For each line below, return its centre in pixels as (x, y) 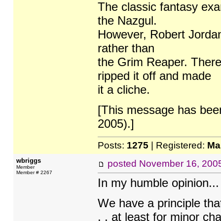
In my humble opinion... (158, 183)
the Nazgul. (127, 20)
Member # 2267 (34, 172)
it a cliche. (124, 90)
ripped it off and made (154, 76)
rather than (126, 48)
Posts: (112, 145)
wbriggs (28, 161)
